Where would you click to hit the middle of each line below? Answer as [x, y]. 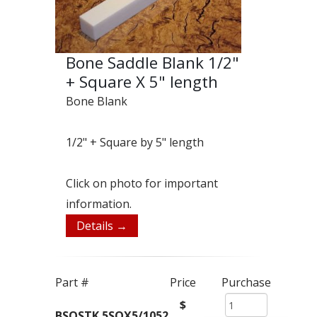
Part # [72, 283]
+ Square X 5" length [142, 82]
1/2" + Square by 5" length [135, 143]
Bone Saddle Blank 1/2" [152, 63]
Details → [102, 226]
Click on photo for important [142, 184]
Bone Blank [97, 102]
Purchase [246, 283]
